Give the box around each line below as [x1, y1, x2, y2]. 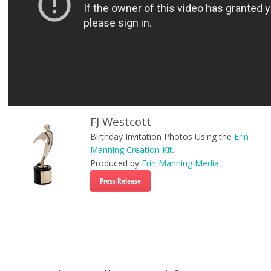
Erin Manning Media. [141, 157, 221, 169]
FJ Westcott [90, 114, 151, 129]
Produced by [90, 157, 142, 169]
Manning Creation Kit [90, 144, 172, 155]
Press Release [99, 175, 141, 186]
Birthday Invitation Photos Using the [90, 131, 234, 142]
